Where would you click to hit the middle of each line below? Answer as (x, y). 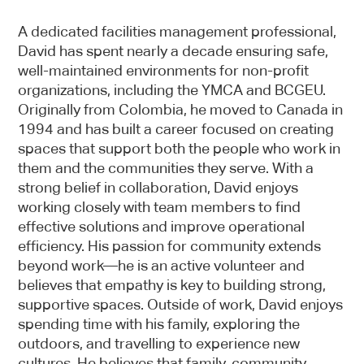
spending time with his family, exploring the (159, 324)
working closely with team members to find (160, 207)
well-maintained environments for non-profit (164, 70)
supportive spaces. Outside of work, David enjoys (181, 304)
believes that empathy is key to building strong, (172, 285)
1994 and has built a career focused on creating (176, 129)
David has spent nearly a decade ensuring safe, (173, 51)
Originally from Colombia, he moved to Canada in (181, 109)
